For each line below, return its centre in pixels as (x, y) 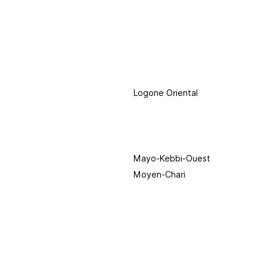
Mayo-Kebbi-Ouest (172, 159)
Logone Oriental (166, 93)
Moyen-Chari (159, 175)
